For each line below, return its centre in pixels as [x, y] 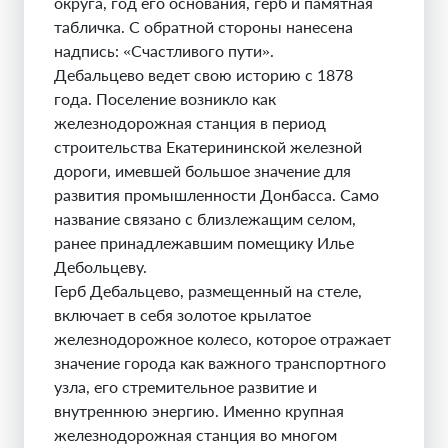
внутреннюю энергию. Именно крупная [199, 410]
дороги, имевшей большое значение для [202, 170]
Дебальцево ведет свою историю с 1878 [203, 74]
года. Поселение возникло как [165, 98]
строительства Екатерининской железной [208, 146]
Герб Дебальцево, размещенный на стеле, [208, 290]
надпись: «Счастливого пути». [164, 50]
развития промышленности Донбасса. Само [216, 194]
